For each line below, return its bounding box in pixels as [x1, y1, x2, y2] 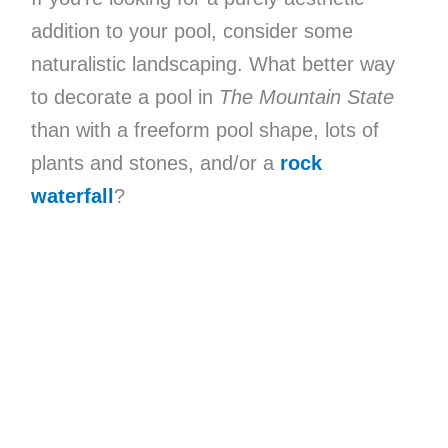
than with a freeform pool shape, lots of [30, 119, 379, 141]
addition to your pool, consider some [30, 20, 353, 42]
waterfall [30, 185, 114, 207]
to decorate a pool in [30, 86, 219, 108]
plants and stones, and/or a [30, 152, 280, 174]
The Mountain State [218, 86, 394, 108]
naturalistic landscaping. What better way [30, 53, 395, 75]
